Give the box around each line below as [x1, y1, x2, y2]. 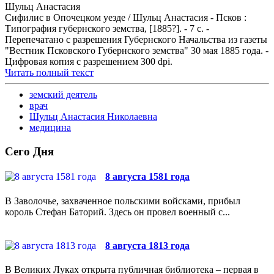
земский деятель [29, 89, 97, 100]
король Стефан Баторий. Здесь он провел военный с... [5, 206, 230, 217]
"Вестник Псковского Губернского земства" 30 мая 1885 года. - [5, 45, 268, 56]
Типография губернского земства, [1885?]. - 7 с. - [5, 23, 209, 34]
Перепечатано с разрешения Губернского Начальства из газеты [5, 34, 267, 45]
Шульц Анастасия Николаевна [29, 111, 157, 122]
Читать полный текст [5, 67, 94, 78]
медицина [29, 122, 71, 133]
